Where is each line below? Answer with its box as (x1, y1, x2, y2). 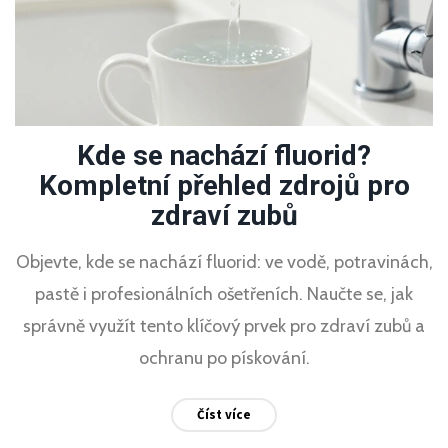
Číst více (197, 405, 251, 423)
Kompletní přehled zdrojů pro (38, 168, 410, 202)
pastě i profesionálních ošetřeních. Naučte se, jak (35, 282, 413, 305)
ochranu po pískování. (138, 346, 310, 369)
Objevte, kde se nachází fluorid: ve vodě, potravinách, (15, 250, 433, 273)
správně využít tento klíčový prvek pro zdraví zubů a (23, 314, 425, 337)
